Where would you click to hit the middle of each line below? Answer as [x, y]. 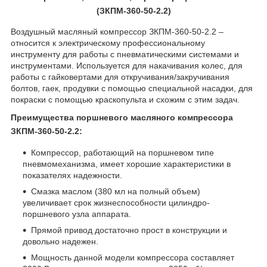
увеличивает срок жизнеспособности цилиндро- [116, 203]
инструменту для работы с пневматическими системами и [125, 55]
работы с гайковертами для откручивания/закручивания [120, 77]
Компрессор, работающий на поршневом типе [122, 153]
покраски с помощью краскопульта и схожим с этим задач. [125, 100]
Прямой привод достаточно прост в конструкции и [129, 230]
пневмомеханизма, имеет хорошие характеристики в [127, 164]
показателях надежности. [72, 176]
